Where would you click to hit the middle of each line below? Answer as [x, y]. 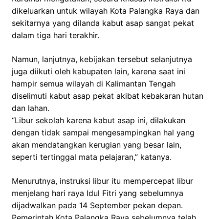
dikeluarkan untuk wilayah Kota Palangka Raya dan [106, 11]
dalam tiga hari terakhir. [55, 35]
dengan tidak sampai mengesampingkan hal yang [103, 133]
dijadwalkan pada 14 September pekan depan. [97, 206]
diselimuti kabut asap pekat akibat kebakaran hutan [108, 96]
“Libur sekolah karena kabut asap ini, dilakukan [99, 120]
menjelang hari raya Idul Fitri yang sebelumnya [98, 193]
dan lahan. [31, 108]
